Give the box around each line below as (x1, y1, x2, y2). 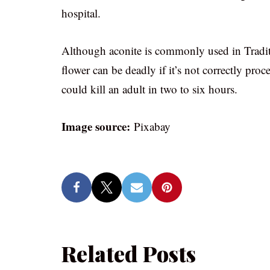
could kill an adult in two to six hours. (61, 81, 237, 96)
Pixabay (134, 119, 171, 134)
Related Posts (61, 239, 196, 268)
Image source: (61, 118, 134, 134)
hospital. (61, 5, 101, 20)
